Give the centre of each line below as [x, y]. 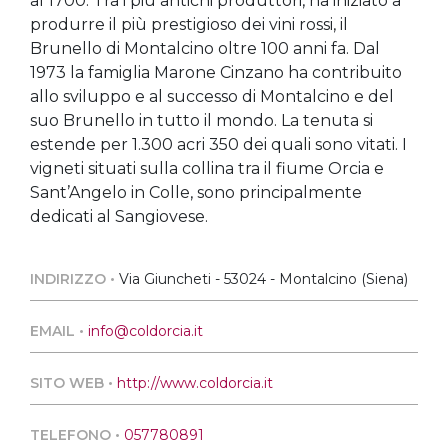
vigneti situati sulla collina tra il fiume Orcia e [207, 168]
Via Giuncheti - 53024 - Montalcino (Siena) [263, 279]
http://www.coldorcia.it [195, 383]
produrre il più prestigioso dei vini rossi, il [189, 24]
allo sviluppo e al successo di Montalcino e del [212, 96]
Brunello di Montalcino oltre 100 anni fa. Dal [205, 48]
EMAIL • [59, 331]
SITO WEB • [73, 383]
